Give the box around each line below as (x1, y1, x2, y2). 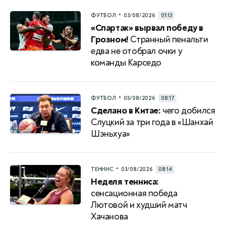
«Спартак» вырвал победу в (91, 22, 204, 34)
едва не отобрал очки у (91, 45, 183, 57)
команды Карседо (91, 56, 161, 69)
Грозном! (91, 33, 129, 45)
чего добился (160, 104, 215, 117)
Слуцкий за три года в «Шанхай (91, 116, 213, 128)
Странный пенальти (128, 33, 208, 45)
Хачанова (91, 210, 128, 222)
